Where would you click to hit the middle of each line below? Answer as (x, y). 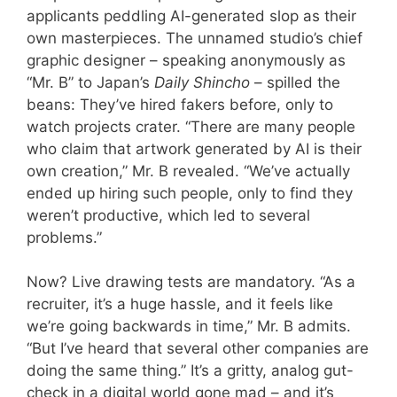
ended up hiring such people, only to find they (190, 193)
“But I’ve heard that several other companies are (198, 349)
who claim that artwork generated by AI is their (194, 148)
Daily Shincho (202, 82)
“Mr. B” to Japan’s (90, 82)
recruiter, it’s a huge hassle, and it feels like (180, 304)
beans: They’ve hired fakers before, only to (180, 104)
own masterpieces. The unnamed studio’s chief (195, 38)
